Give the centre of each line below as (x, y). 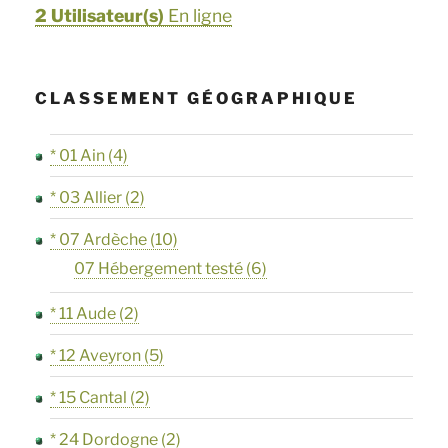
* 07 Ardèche (99, 239)
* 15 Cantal (89, 397)
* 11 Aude (83, 313)
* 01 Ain (78, 155)
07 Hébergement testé (159, 268)
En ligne (198, 15)
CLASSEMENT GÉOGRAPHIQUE (197, 98)
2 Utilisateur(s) (100, 15)
